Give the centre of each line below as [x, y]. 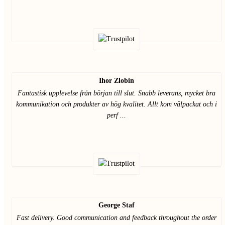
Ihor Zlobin [117, 81]
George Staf [117, 205]
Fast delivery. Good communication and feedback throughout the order [117, 218]
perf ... [117, 115]
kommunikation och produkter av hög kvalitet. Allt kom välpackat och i [117, 104]
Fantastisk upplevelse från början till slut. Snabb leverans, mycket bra [117, 93]
